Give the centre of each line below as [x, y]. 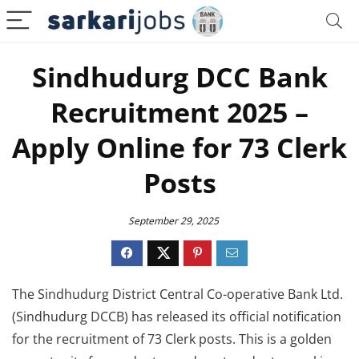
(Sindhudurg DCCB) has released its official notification [177, 317]
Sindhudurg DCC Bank [179, 77]
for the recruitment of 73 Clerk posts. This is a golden [172, 339]
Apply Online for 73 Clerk [179, 147]
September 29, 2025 [173, 221]
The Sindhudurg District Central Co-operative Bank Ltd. [177, 294]
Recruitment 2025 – [179, 112]
